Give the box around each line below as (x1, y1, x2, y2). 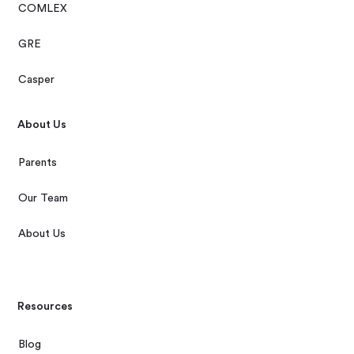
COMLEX (18, 2, 68, 14)
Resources (17, 300, 73, 312)
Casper (18, 73, 55, 85)
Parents (18, 156, 58, 168)
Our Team (18, 192, 69, 204)
